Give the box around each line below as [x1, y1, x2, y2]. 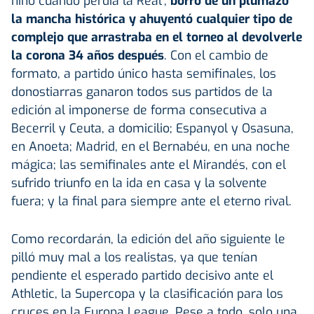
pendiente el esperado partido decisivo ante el [11, 266, 273, 284]
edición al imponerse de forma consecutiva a [11, 101, 267, 118]
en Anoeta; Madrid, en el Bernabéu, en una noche [11, 137, 290, 155]
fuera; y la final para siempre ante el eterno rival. [11, 192, 292, 210]
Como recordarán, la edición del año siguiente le [11, 230, 285, 247]
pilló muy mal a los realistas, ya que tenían [11, 248, 257, 266]
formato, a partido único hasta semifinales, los [11, 64, 276, 82]
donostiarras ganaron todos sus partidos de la [11, 83, 273, 100]
